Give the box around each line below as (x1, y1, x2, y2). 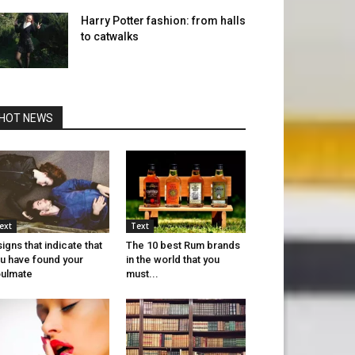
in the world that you (125, 254, 219, 266)
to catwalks (81, 30, 139, 43)
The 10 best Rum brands (125, 239, 240, 252)
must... (125, 268, 158, 281)
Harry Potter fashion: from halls (81, 14, 246, 27)
